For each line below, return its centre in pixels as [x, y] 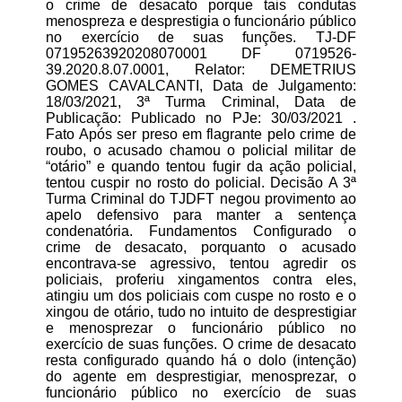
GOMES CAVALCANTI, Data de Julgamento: [201, 85]
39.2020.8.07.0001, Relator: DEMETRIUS [201, 69]
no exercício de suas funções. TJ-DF [201, 37]
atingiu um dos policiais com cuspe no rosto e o [201, 295]
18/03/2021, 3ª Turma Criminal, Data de [201, 101]
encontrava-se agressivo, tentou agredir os [201, 263]
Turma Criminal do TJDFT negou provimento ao [201, 198]
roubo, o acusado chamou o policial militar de [201, 150]
